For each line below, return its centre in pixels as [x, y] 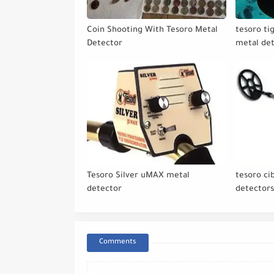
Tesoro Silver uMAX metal [138, 176]
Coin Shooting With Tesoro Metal [152, 31]
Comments [118, 243]
